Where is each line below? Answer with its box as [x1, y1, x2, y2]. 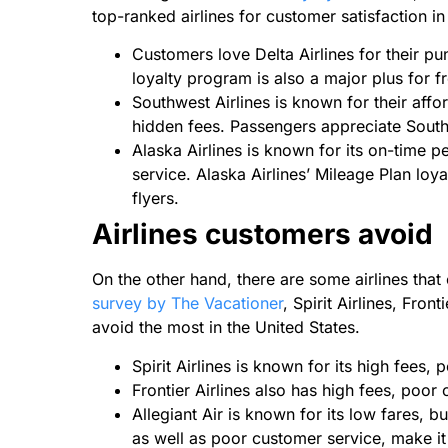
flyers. [132, 188, 179, 209]
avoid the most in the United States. [92, 317, 365, 338]
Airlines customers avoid [92, 217, 433, 252]
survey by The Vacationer [92, 293, 283, 314]
